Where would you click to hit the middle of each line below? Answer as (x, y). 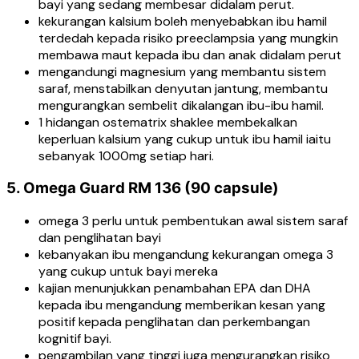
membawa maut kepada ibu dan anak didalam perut (190, 54)
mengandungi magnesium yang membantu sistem (182, 71)
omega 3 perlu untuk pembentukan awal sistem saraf (193, 221)
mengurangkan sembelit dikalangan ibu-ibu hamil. (181, 105)
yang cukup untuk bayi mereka (128, 271)
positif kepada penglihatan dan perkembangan (174, 322)
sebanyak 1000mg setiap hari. (126, 155)
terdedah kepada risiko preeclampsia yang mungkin (188, 38)
